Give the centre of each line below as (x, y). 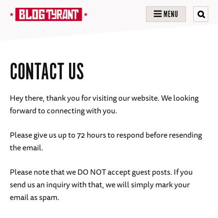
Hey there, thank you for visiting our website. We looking (104, 98)
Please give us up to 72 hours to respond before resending (106, 135)
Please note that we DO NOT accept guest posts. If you (101, 172)
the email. (27, 147)
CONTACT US (47, 73)
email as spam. (35, 197)
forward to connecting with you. (64, 110)
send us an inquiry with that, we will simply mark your (100, 184)
